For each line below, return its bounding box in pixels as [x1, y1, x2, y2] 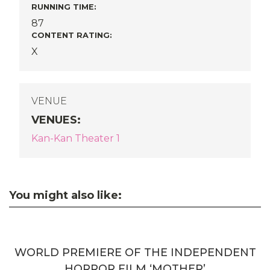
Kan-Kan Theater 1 [31, 133, 120, 144]
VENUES [31, 113, 77, 127]
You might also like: [9, 189, 122, 202]
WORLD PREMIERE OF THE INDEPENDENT [14, 246, 256, 259]
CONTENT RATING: [31, 31, 112, 40]
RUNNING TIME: [31, 2, 96, 11]
